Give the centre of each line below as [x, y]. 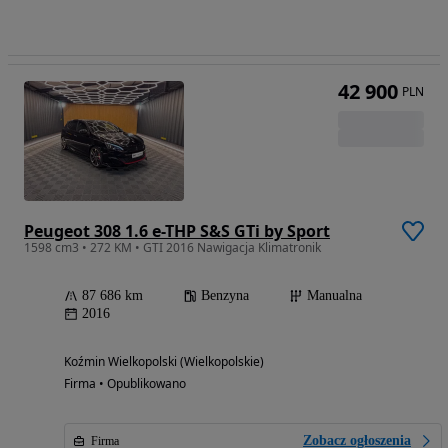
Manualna [334, 296]
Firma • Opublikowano [125, 384]
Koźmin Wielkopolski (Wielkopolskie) [164, 362]
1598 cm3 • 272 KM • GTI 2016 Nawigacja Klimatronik [172, 248]
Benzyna [225, 296]
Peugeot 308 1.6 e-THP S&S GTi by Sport [177, 231]
